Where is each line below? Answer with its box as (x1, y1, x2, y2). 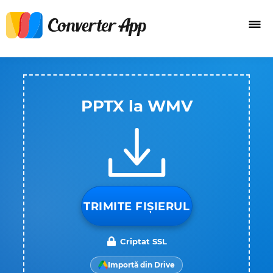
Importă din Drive (108, 260, 175, 269)
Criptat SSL (119, 236, 167, 246)
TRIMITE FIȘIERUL (83, 200, 190, 213)
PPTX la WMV (80, 96, 193, 116)
